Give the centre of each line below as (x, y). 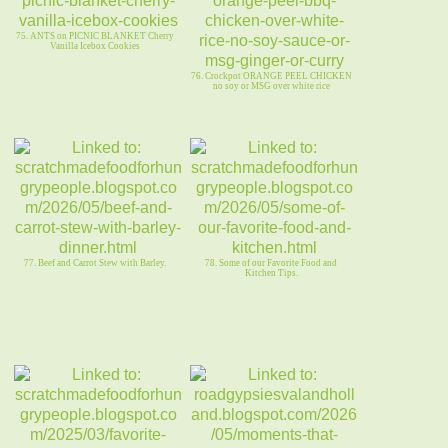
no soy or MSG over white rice (271, 86)
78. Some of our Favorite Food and (271, 263)
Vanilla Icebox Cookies (95, 46)
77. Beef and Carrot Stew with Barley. (95, 263)
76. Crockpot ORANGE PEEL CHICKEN (271, 76)
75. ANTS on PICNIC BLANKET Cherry (95, 36)
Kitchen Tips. (271, 273)
